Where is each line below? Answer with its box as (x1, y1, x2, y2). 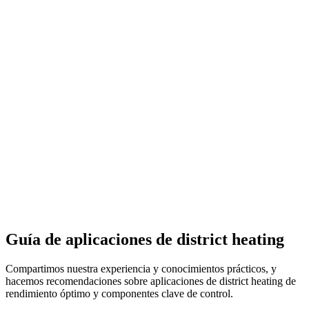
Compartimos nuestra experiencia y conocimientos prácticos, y (6, 262, 277, 275)
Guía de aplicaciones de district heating (6, 230, 284, 248)
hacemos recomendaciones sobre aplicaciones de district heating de (6, 275, 296, 287)
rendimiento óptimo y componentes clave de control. (6, 287, 233, 299)
